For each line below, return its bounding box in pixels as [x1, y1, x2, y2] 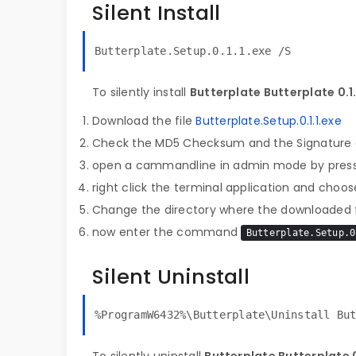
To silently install [92, 84, 190, 100]
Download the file [92, 113, 196, 129]
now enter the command [92, 224, 242, 240]
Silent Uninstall [92, 262, 250, 291]
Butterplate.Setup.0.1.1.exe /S [95, 44, 292, 57]
